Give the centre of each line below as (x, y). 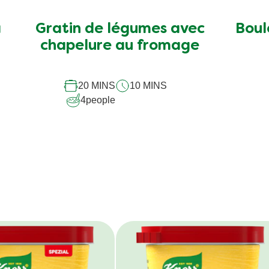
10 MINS (148, 85)
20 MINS (96, 85)
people (100, 100)
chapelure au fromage (120, 46)
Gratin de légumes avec (120, 29)
